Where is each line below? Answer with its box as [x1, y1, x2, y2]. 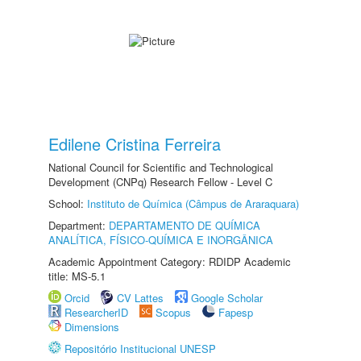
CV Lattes [117, 290, 164, 305]
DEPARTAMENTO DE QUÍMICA [109, 218, 260, 233]
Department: [48, 218, 109, 233]
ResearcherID [64, 305, 131, 320]
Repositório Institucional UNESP [64, 341, 216, 356]
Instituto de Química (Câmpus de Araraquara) [87, 196, 299, 211]
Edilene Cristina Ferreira [48, 132, 221, 156]
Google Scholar [191, 290, 263, 305]
